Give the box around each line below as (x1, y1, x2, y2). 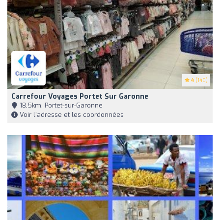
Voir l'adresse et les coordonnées (18, 110, 124, 119)
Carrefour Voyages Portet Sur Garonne (11, 91, 148, 101)
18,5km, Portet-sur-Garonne (18, 101, 103, 110)
